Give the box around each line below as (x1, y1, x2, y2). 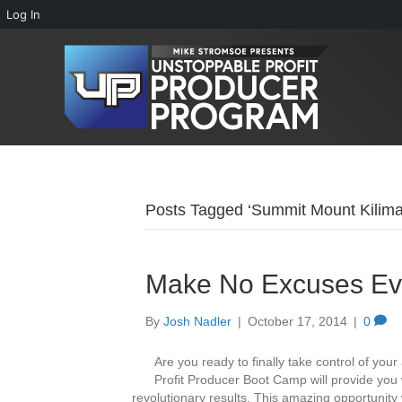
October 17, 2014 (248, 313, 347, 328)
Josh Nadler (163, 313, 232, 328)
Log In (6, 7, 40, 22)
